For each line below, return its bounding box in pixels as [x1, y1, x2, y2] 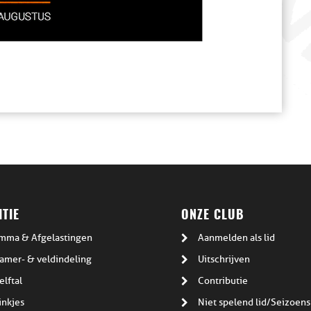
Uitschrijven [198, 253, 251, 266]
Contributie [198, 275, 249, 287]
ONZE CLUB [181, 210, 245, 223]
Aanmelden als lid [198, 232, 276, 244]
